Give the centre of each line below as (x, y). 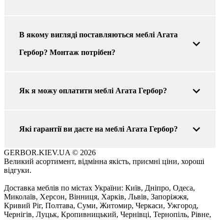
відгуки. (18, 170)
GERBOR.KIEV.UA (38, 152)
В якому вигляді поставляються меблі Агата (98, 34)
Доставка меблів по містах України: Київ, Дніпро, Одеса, (99, 188)
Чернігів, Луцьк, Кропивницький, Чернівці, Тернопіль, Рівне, (108, 214)
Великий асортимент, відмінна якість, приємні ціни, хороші (104, 161)
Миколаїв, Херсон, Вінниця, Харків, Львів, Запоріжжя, (96, 196)
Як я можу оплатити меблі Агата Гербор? (93, 90)
